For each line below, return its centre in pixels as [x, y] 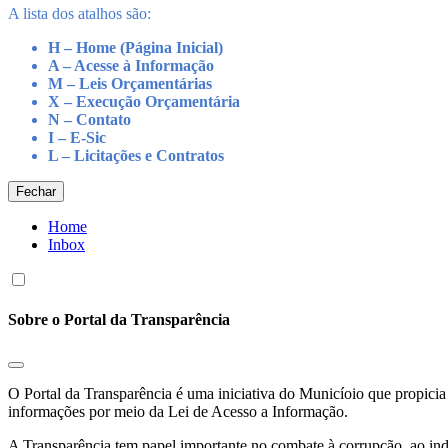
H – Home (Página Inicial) [135, 47]
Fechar [36, 191]
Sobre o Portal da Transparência [119, 320]
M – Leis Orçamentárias [130, 83]
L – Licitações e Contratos [136, 155]
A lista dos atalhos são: [79, 13]
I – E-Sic [77, 137]
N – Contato [89, 119]
